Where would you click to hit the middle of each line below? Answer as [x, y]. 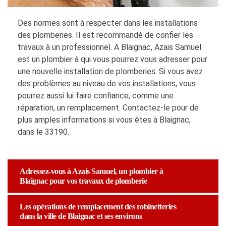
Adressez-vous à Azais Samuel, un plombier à [92, 172]
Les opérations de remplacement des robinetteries [98, 207]
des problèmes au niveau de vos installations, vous [107, 84]
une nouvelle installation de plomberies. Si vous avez [110, 72]
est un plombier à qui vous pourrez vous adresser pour [112, 60]
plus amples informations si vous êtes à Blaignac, [104, 120]
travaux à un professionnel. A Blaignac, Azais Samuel [109, 47]
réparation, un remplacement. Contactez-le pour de [108, 108]
